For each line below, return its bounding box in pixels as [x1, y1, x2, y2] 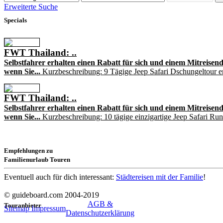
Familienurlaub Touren [4, 155, 70, 163]
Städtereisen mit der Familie [116, 172, 203, 181]
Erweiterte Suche [4, 2, 58, 11]
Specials [4, 16, 27, 24]
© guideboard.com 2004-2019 [4, 190, 99, 199]
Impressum [31, 204, 66, 213]
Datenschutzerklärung [66, 208, 134, 217]
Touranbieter [4, 201, 41, 209]
